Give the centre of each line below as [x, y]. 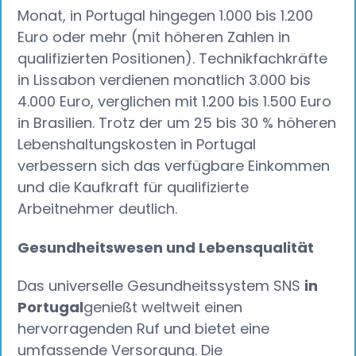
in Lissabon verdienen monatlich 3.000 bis [164, 80]
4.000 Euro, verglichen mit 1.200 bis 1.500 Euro [175, 102]
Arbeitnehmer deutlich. [98, 209]
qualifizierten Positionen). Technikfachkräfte [173, 59]
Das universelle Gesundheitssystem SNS [161, 286]
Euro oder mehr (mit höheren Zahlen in [154, 37]
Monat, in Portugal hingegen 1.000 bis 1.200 [166, 16]
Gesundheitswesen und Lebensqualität [166, 247]
